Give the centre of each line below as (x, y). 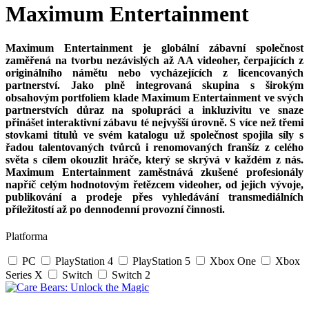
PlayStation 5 (163, 261)
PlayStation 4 (86, 261)
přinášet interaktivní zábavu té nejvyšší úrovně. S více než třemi (154, 122)
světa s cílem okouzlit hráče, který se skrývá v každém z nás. (154, 159)
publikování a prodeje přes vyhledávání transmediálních (154, 197)
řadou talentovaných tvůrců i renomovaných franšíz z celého (154, 147)
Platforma (27, 237)
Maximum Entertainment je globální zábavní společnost (154, 48)
